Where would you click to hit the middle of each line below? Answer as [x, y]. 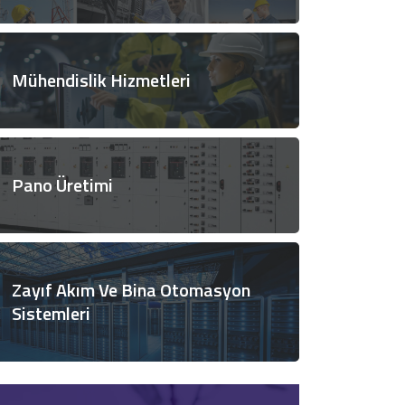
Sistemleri [51, 313]
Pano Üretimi [62, 185]
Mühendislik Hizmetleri [101, 80]
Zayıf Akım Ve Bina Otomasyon [131, 290]
